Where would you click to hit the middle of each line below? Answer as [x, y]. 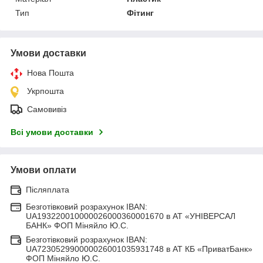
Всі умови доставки [52, 132]
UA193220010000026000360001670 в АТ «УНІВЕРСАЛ [131, 216]
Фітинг [141, 13]
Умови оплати [43, 170]
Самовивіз [47, 109]
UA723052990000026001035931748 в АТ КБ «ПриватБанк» [139, 249]
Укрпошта [45, 91]
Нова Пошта [50, 73]
